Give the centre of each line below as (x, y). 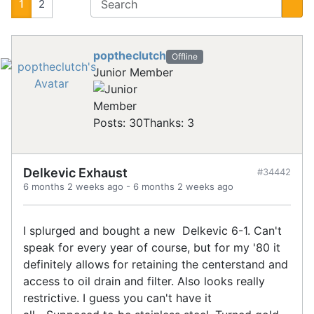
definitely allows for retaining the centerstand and (156, 265)
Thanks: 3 (169, 123)
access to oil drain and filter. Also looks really (144, 281)
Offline (184, 57)
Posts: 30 (118, 123)
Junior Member (133, 73)
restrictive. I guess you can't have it (117, 298)
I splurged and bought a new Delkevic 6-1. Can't (152, 231)
